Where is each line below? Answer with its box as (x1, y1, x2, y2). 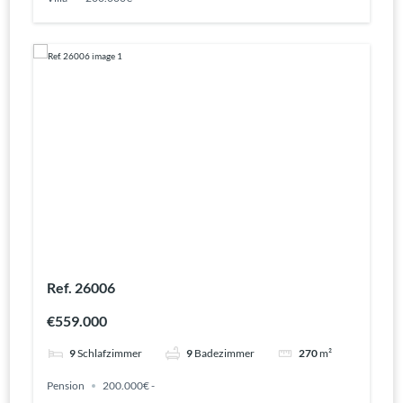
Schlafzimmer (76, 346, 142, 361)
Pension (46, 379, 85, 393)
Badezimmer (193, 346, 255, 361)
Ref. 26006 (46, 278, 115, 296)
